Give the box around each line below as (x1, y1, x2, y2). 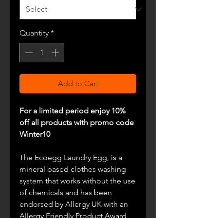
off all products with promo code (19, 118, 134, 127)
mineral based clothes (19, 164, 96, 174)
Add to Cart (57, 79, 98, 88)
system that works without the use (19, 176, 135, 185)
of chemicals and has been (19, 188, 112, 197)
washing (96, 164, 126, 174)
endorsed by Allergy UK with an (19, 200, 128, 209)
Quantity (19, 28, 49, 37)
